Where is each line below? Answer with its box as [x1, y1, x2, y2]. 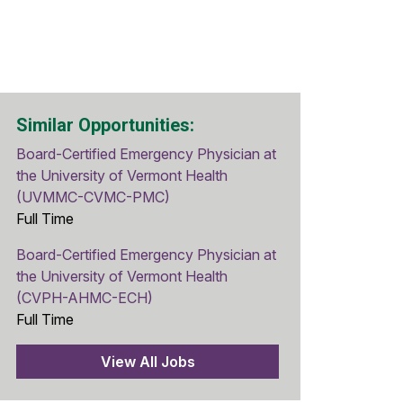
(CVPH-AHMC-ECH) [16, 289, 153, 308]
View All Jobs [100, 353, 195, 372]
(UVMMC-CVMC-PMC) [16, 188, 170, 207]
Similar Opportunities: [16, 114, 194, 137]
